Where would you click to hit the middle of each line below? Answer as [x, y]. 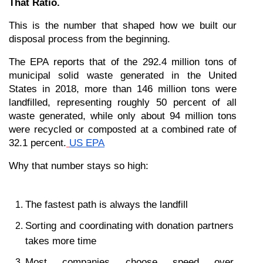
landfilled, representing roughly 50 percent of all [123, 102]
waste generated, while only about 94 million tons [123, 116]
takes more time [61, 241]
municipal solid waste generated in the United [123, 75]
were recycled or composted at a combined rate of [123, 129]
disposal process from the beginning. [90, 39]
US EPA [87, 143]
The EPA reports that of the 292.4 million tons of [123, 62]
